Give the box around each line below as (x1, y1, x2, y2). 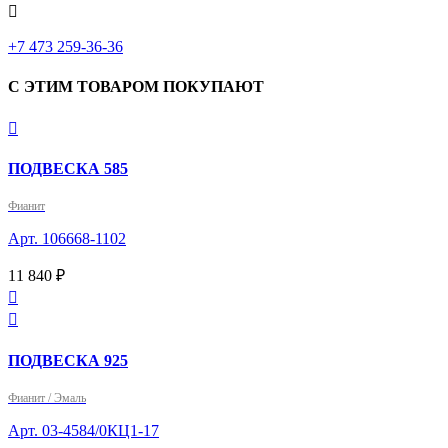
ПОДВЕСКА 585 (8, 160, 128, 178)
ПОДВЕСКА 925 (8, 351, 128, 369)
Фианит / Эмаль (8, 390, 86, 405)
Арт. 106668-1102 (8, 230, 126, 248)
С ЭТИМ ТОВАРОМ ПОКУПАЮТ (8, 77, 264, 95)
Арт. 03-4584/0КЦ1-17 (8, 421, 159, 439)
